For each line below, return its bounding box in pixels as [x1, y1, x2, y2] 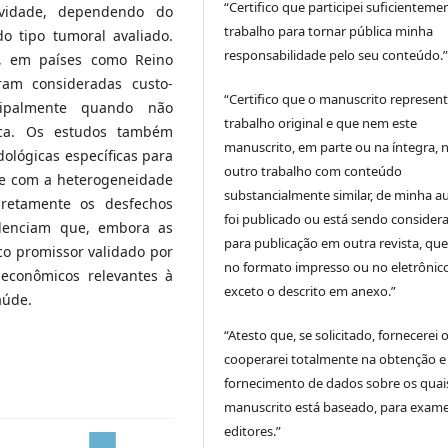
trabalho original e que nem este [224, 113, 418, 132]
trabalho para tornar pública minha [224, 21, 434, 40]
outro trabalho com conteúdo [224, 161, 403, 180]
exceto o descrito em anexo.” [224, 281, 397, 300]
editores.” [224, 421, 282, 440]
